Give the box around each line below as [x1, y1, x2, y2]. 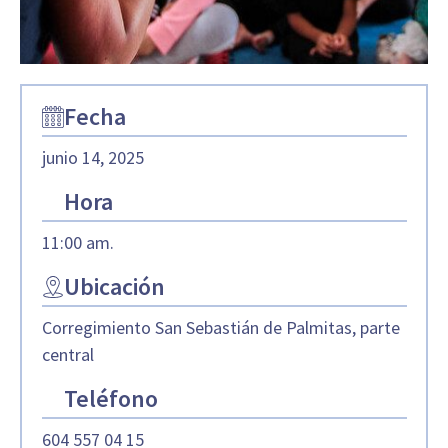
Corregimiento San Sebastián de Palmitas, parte [41, 315, 400, 339]
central [41, 342, 94, 366]
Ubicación [63, 270, 165, 302]
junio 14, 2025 [41, 145, 144, 169]
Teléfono [63, 382, 158, 414]
